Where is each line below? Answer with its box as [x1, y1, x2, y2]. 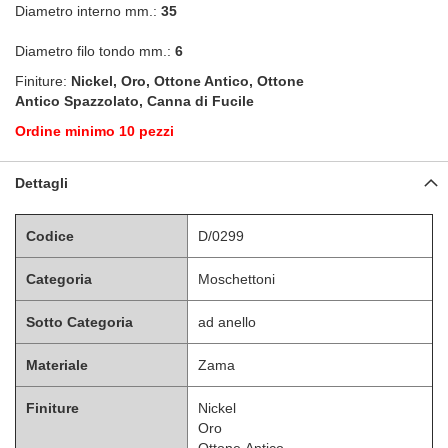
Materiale [26, 356, 88, 373]
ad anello [198, 313, 256, 330]
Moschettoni [198, 270, 275, 287]
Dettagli [15, 174, 68, 191]
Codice [26, 227, 74, 244]
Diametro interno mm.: [15, 2, 161, 19]
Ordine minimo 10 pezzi [15, 122, 174, 139]
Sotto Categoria [26, 313, 133, 330]
